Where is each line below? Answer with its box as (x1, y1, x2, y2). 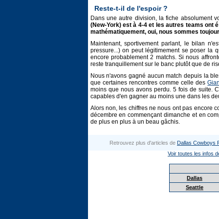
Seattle (186, 184, 203, 190)
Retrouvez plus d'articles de (109, 140, 177, 146)
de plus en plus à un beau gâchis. (90, 118, 180, 125)
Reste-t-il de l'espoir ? (94, 5, 168, 12)
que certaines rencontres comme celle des (90, 79, 208, 86)
